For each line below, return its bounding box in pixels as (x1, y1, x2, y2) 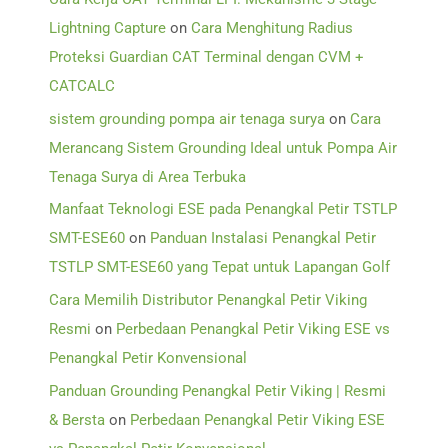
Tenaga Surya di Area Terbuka (49, 167, 247, 186)
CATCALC (49, 76, 116, 95)
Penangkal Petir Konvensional (49, 348, 248, 367)
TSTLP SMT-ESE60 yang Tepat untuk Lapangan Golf (49, 258, 391, 277)
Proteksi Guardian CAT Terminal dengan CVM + (49, 47, 365, 66)
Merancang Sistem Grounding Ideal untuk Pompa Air (49, 138, 398, 157)
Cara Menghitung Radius (191, 18, 354, 37)
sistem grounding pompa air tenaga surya (49, 109, 326, 128)
